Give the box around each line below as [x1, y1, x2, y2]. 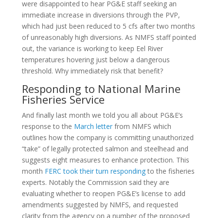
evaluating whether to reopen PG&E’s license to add [21, 189, 185, 198]
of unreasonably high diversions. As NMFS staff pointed [21, 33, 196, 42]
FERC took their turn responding [44, 166, 145, 176]
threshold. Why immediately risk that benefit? [21, 66, 163, 75]
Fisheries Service [21, 92, 105, 107]
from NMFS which [112, 122, 171, 131]
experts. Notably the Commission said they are [21, 178, 169, 187]
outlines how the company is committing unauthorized [21, 133, 194, 142]
